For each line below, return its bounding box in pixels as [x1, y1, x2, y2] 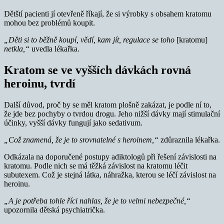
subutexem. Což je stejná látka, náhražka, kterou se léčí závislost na [4, 170, 216, 179]
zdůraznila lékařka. [158, 135, 220, 144]
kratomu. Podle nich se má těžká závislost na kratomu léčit [4, 161, 187, 170]
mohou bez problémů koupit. [4, 18, 95, 27]
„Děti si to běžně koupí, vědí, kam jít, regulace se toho [4, 35, 176, 44]
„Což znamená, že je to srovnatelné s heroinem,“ [4, 135, 158, 144]
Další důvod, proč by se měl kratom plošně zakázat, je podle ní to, [4, 100, 211, 109]
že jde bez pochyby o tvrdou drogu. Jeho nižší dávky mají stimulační [4, 109, 220, 118]
